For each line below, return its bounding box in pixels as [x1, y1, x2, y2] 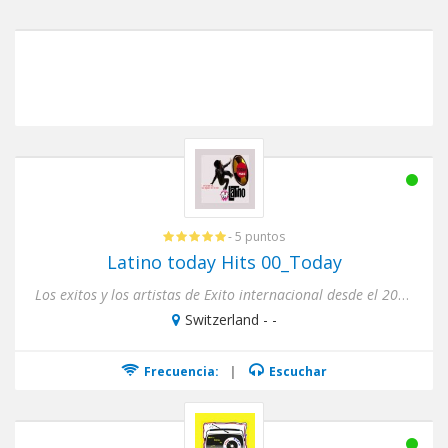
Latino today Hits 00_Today [106, 250, 342, 274]
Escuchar [266, 363, 327, 380]
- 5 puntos [228, 228, 285, 245]
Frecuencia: [141, 363, 219, 380]
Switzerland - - [184, 310, 277, 329]
